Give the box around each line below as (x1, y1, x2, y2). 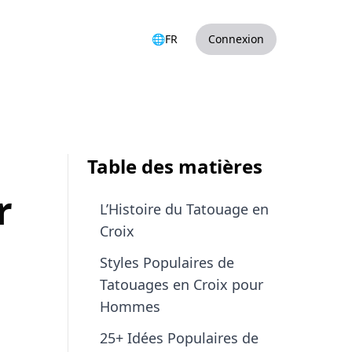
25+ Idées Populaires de (100, 328, 258, 347)
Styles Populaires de (100, 253, 234, 272)
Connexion (208, 31, 264, 46)
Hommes (100, 297, 160, 316)
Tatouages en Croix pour (100, 275, 263, 294)
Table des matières (87, 153, 262, 179)
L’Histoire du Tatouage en (100, 200, 269, 218)
